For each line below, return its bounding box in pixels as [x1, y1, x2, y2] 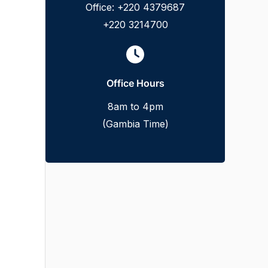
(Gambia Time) [102, 118, 169, 130]
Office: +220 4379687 [86, 1, 185, 13]
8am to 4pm [107, 100, 163, 112]
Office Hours [106, 77, 165, 89]
